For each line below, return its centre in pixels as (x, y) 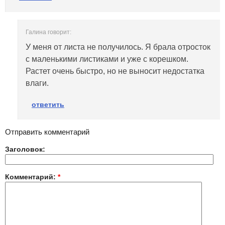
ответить (48, 104)
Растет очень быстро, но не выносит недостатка (115, 71)
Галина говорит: (48, 32)
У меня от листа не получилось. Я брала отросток (118, 47)
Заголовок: (25, 149)
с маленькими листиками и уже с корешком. (107, 59)
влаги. (37, 83)
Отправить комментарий (47, 132)
